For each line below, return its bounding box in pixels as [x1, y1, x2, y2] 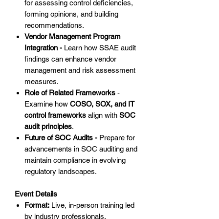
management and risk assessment [24, 66, 135, 75]
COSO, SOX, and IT [70, 100, 134, 109]
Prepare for [99, 133, 135, 142]
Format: [24, 201, 49, 210]
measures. [24, 77, 59, 86]
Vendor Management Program [24, 32, 121, 41]
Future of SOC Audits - [24, 133, 99, 142]
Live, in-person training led [49, 201, 134, 210]
